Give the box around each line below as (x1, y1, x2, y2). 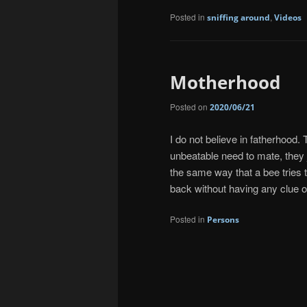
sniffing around (207, 11, 270, 23)
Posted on (170, 101, 210, 113)
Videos (274, 11, 302, 23)
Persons (207, 214, 239, 226)
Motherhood (170, 69, 280, 95)
